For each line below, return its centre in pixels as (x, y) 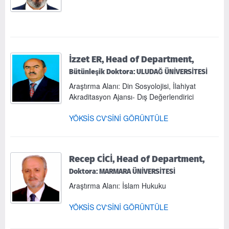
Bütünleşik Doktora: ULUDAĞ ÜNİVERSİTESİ (138, 72)
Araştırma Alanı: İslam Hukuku (118, 185)
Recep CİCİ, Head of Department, (137, 158)
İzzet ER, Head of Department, (131, 59)
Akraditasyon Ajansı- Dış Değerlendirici (131, 96)
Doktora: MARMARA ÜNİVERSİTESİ (122, 171)
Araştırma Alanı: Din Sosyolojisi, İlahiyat (132, 86)
